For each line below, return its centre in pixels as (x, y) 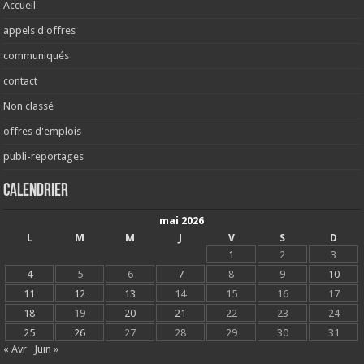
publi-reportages (44, 157)
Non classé (29, 106)
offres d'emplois (43, 132)
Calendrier (36, 192)
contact (21, 81)
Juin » (47, 349)
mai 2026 (182, 221)
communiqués (37, 56)
